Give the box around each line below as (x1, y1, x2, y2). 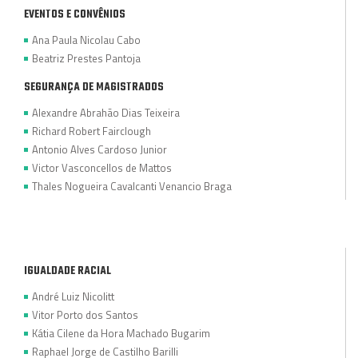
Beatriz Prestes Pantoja (32, 50, 141, 66)
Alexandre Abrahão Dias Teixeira (32, 104, 180, 121)
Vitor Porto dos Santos (32, 306, 138, 323)
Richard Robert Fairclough (32, 122, 151, 139)
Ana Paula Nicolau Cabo (32, 31, 141, 48)
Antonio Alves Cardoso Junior (32, 141, 167, 157)
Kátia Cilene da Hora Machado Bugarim (32, 324, 210, 341)
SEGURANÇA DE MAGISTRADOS (24, 78, 164, 96)
